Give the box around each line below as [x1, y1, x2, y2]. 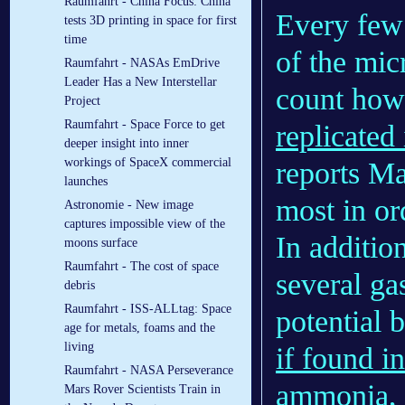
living [64, 340, 94, 354]
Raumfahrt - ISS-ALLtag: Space [64, 302, 231, 316]
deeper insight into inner [64, 137, 189, 151]
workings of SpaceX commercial [64, 155, 231, 170]
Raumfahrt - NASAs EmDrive [64, 56, 220, 71]
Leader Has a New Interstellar [64, 75, 217, 89]
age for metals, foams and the [64, 321, 215, 335]
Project [64, 94, 100, 108]
